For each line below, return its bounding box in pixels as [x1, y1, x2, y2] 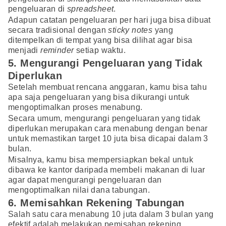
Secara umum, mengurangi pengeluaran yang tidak [8, 114, 201, 123]
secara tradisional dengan [8, 26, 108, 35]
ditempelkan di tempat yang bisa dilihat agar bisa [8, 36, 193, 45]
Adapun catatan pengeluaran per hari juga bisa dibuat [8, 16, 211, 25]
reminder [40, 46, 74, 55]
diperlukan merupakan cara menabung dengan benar [8, 124, 208, 133]
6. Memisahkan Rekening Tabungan [8, 197, 185, 209]
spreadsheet [67, 5, 114, 14]
